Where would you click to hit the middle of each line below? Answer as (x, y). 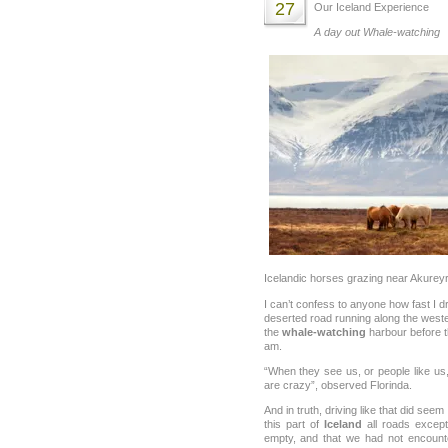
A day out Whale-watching (376, 32)
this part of (293, 423)
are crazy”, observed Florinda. (337, 384)
